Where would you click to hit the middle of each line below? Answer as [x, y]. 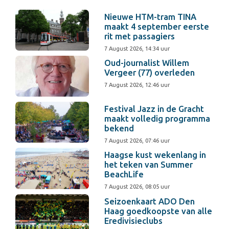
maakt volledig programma [157, 119]
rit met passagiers [140, 37]
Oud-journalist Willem [147, 63]
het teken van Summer [149, 165]
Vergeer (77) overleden [150, 73]
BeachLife [124, 175]
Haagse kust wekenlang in [155, 155]
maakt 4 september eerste [157, 27]
